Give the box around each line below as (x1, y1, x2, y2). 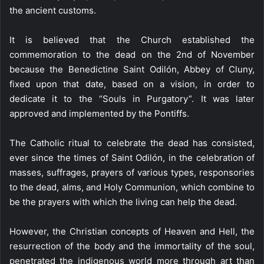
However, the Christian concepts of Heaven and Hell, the (9, 225, 255, 237)
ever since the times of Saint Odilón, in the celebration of (9, 151, 255, 163)
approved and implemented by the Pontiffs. (9, 107, 189, 119)
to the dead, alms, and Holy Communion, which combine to (9, 181, 255, 193)
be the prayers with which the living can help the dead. (9, 196, 237, 207)
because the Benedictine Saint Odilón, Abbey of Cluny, (9, 63, 255, 75)
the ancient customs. (9, 4, 96, 16)
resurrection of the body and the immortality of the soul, (9, 240, 255, 252)
